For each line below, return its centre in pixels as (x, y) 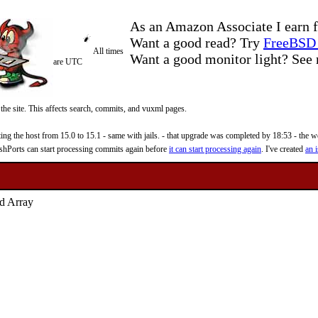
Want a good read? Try (197, 43)
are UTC (68, 62)
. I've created (283, 149)
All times (108, 51)
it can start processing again (215, 149)
